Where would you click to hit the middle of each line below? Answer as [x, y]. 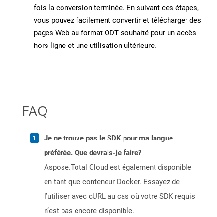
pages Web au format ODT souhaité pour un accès [115, 33]
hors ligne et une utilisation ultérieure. [95, 46]
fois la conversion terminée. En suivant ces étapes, [116, 8]
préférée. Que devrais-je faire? [93, 153]
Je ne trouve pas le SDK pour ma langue [108, 138]
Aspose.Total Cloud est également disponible [118, 167]
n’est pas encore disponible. [89, 211]
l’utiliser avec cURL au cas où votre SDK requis [120, 196]
